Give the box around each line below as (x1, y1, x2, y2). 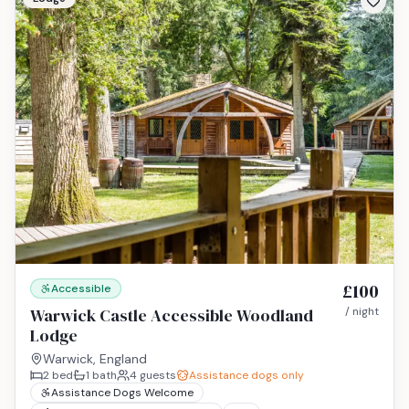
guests (137, 368, 176, 383)
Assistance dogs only (189, 368, 304, 383)
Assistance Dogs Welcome (51, 385, 194, 400)
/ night (345, 304, 379, 319)
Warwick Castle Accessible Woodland (30, 304, 313, 327)
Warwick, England (43, 351, 147, 367)
